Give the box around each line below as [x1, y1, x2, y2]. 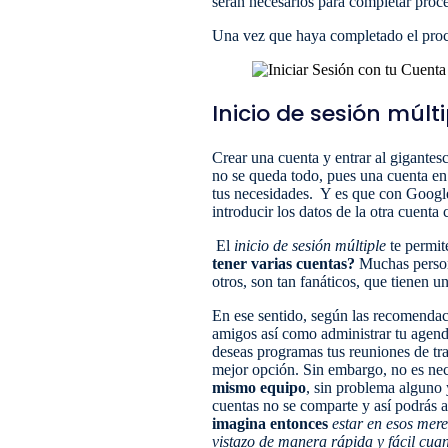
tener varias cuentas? [212, 254, 355, 272]
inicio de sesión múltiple [234, 236, 386, 254]
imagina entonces [212, 414, 328, 432]
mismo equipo [212, 378, 306, 396]
